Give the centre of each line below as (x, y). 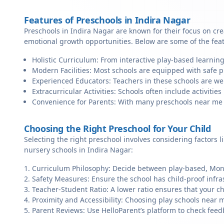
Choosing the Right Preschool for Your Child (117, 128)
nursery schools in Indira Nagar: (78, 150)
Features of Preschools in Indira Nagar (107, 20)
